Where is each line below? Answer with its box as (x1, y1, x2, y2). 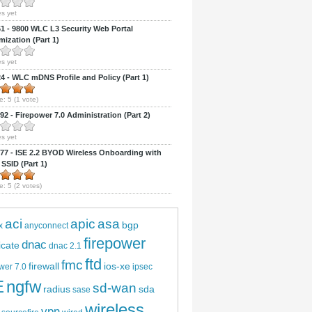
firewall (29, 260, 59, 272)
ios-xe (104, 260, 130, 272)
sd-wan (93, 281, 136, 295)
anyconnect (24, 221, 68, 231)
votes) (20, 182, 42, 189)
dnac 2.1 (49, 241, 81, 251)
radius (43, 283, 70, 295)
